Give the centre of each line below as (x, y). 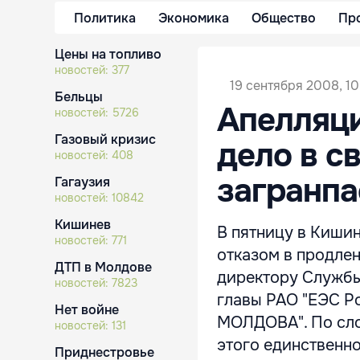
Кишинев (83, 225)
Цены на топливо (108, 54)
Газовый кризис (105, 139)
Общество (284, 18)
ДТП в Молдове (103, 267)
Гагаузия (82, 182)
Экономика (194, 18)
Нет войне (87, 310)
